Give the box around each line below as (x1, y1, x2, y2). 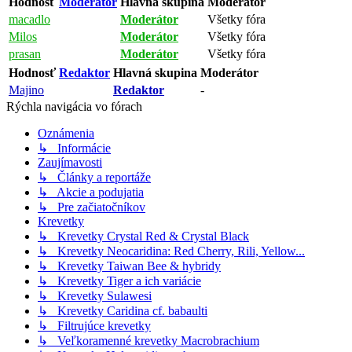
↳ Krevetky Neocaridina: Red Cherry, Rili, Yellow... (38, 244, 305, 258)
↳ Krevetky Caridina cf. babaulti (38, 303, 207, 317)
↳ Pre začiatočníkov (38, 200, 145, 214)
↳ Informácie (38, 141, 111, 155)
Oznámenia (38, 126, 94, 140)
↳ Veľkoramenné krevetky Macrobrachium (38, 333, 259, 347)
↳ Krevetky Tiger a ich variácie (38, 273, 201, 288)
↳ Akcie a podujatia (38, 185, 144, 199)
